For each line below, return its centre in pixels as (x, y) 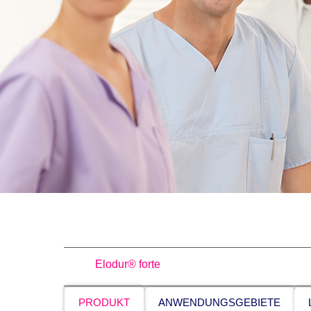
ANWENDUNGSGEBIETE (219, 302)
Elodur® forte (127, 264)
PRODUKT (104, 302)
